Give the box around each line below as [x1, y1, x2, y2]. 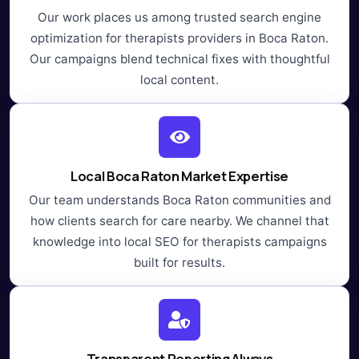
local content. [140, 71, 219, 87]
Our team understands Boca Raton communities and [28, 192, 331, 208]
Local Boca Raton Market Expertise [71, 166, 288, 185]
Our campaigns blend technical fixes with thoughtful [29, 50, 330, 67]
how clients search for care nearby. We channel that [30, 212, 329, 228]
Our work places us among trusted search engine [38, 9, 321, 25]
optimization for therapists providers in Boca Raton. [30, 30, 329, 46]
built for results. [134, 254, 225, 270]
